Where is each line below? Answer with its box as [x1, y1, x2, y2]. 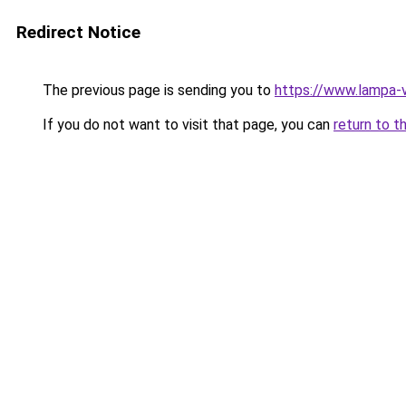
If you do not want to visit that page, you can [39, 116, 333, 133]
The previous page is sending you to [39, 82, 275, 99]
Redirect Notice [16, 22, 140, 43]
